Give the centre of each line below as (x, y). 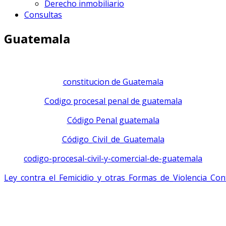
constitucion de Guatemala (113, 81)
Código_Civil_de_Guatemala (113, 139)
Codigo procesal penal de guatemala (113, 101)
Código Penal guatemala (113, 120)
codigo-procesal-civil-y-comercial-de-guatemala (113, 158)
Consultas (43, 15)
